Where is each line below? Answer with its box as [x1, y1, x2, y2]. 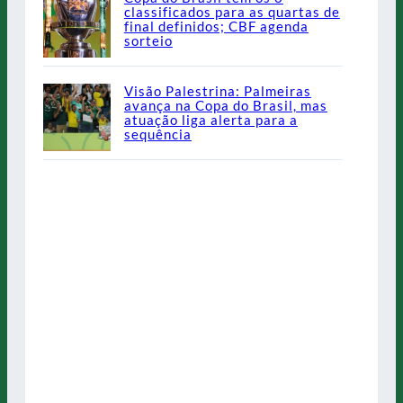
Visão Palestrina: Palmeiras [123, 82, 311, 99]
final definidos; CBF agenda [123, 17, 309, 34]
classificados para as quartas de [123, 3, 340, 20]
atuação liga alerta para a [123, 111, 298, 128]
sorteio [123, 31, 173, 49]
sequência [123, 125, 192, 142]
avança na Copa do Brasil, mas [123, 96, 327, 113]
